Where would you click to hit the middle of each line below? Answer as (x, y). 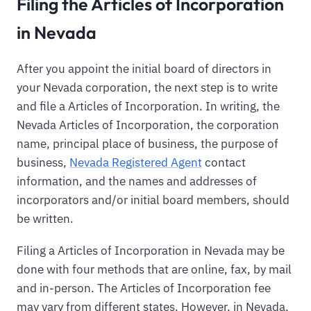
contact (224, 162)
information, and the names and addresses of (137, 181)
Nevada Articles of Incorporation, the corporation (148, 125)
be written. (45, 218)
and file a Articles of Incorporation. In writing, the (148, 106)
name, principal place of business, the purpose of (148, 143)
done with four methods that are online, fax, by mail (154, 269)
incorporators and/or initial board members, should (153, 200)
